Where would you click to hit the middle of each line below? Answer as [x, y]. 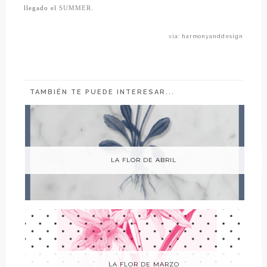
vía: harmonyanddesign [206, 37]
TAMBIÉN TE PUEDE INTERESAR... [102, 92]
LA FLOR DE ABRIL [144, 160]
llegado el [41, 8]
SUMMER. [76, 8]
